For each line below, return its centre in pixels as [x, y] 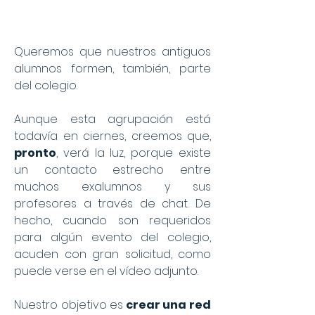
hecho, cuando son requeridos [112, 220]
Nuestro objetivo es [69, 305]
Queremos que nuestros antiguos [112, 52]
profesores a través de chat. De [112, 204]
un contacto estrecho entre [112, 170]
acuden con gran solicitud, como [112, 254]
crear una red [167, 305]
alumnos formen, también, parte [112, 69]
